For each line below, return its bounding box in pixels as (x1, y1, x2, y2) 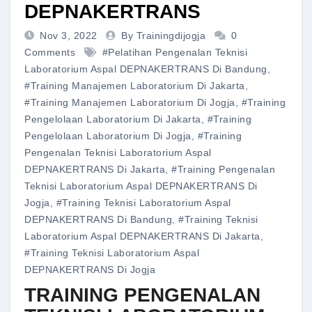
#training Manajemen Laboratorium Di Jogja (24, 97, 235, 109)
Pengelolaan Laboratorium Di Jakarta (24, 114, 201, 125)
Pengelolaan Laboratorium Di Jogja (24, 130, 192, 142)
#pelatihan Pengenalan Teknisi (102, 47, 247, 58)
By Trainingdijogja (121, 30, 209, 42)
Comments (24, 47, 75, 58)
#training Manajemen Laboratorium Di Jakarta (24, 80, 245, 92)
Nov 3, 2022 (40, 30, 100, 42)
